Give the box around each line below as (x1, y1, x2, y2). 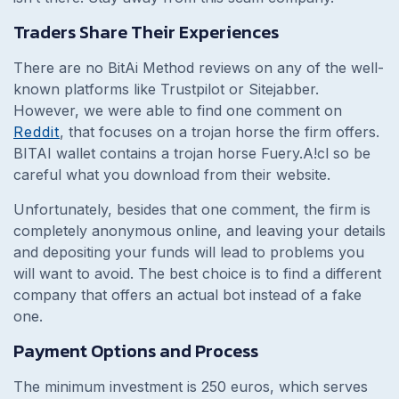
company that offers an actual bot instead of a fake (13, 285, 362, 304)
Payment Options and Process (13, 337, 258, 364)
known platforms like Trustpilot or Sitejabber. (13, 79, 319, 98)
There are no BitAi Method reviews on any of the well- (13, 58, 384, 77)
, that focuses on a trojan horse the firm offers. (60, 122, 379, 141)
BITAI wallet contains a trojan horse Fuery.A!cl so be (13, 143, 370, 162)
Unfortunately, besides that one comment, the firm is (13, 199, 370, 218)
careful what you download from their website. (13, 165, 335, 183)
